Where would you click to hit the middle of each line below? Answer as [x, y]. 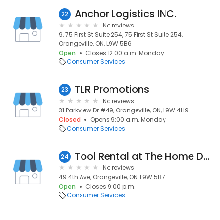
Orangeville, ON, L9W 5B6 [95, 43]
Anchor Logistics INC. [125, 14]
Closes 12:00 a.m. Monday [125, 53]
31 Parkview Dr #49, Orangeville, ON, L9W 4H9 [124, 110]
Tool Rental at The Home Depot [206, 156]
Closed [70, 120]
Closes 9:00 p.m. [110, 186]
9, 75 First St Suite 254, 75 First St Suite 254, [121, 35]
